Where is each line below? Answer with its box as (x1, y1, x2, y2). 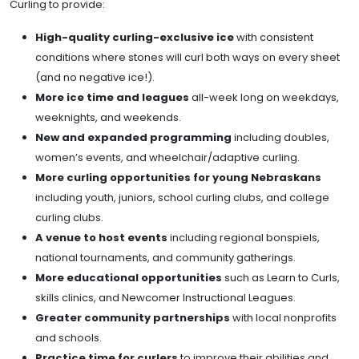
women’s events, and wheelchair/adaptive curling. (35, 149, 300, 165)
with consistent (234, 29, 313, 45)
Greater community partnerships (35, 309, 230, 325)
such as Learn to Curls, (222, 269, 340, 285)
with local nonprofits (230, 309, 337, 325)
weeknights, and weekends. (35, 109, 181, 125)
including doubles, (232, 129, 329, 145)
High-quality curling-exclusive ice (35, 29, 234, 45)
